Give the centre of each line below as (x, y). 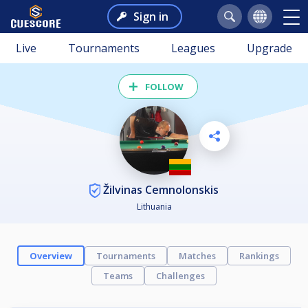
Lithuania (154, 207)
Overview (51, 256)
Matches (197, 256)
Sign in (151, 16)
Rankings (259, 256)
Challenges (180, 276)
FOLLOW (164, 87)
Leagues (193, 48)
